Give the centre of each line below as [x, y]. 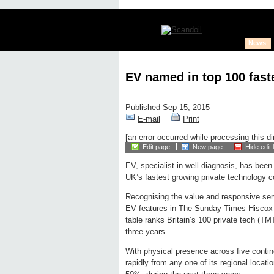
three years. [146, 232]
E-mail [149, 119]
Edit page [156, 147]
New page [208, 147]
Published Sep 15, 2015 [168, 108]
